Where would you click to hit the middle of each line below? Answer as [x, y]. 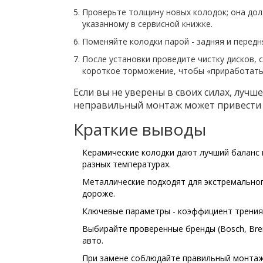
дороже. [98, 194]
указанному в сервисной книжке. [147, 24]
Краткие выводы [139, 129]
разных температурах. [126, 164]
